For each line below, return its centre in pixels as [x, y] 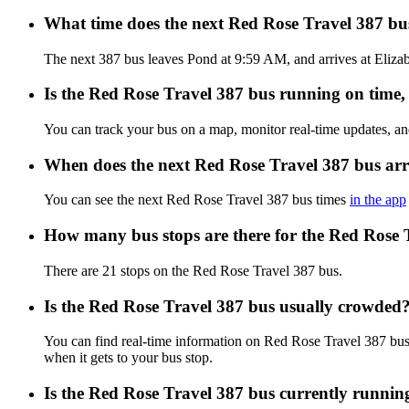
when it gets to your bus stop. [128, 358]
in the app [378, 200]
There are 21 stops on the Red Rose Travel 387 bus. [193, 270]
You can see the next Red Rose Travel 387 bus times [197, 200]
